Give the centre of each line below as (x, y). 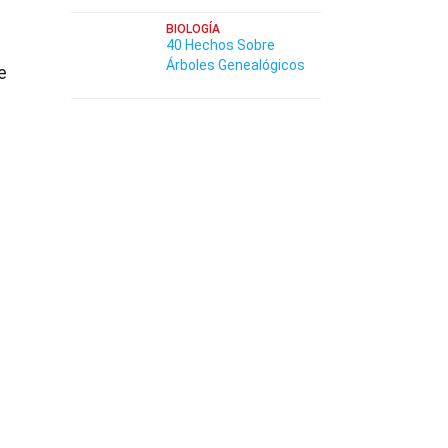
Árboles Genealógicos (235, 65)
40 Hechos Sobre (220, 45)
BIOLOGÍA (193, 29)
